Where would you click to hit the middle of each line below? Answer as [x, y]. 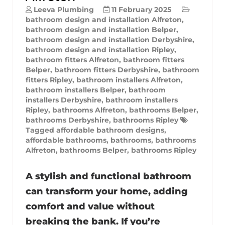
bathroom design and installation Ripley [100, 49]
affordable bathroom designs [110, 130]
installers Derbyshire [64, 100]
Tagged [41, 130]
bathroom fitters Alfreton [72, 60]
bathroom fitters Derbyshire [106, 70]
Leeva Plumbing [64, 9]
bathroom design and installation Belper [101, 29]
